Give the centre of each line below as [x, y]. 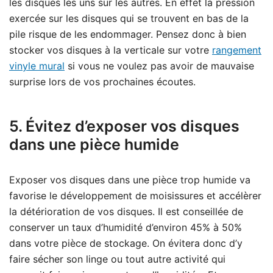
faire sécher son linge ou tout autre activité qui [117, 259]
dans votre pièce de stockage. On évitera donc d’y [126, 243]
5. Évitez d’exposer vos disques [124, 126]
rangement [237, 50]
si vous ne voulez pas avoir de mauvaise [159, 66]
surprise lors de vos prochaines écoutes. [105, 82]
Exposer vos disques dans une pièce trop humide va [130, 180]
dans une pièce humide [94, 145]
